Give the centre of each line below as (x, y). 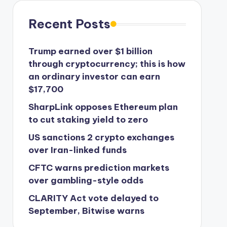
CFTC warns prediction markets (99, 168)
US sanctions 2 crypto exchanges (101, 138)
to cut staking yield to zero (88, 120)
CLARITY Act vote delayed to (93, 198)
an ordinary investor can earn (94, 77)
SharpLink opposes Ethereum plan (103, 107)
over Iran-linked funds (77, 150)
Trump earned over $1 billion (90, 51)
